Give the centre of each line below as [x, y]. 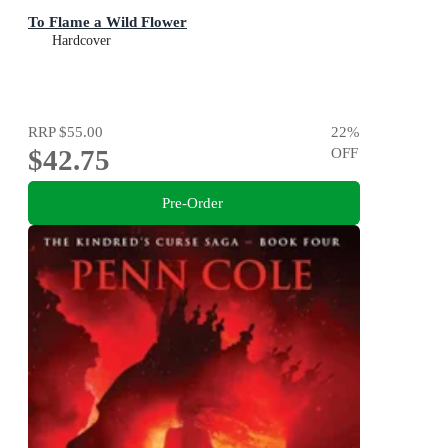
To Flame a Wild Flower [107, 21]
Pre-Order [192, 202]
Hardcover [81, 40]
